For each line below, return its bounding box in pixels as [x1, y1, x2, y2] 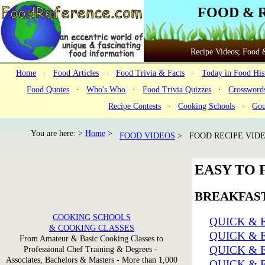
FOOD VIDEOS [119, 131, 175, 140]
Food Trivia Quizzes [143, 85, 212, 94]
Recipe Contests [108, 102, 161, 111]
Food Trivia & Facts [116, 69, 185, 77]
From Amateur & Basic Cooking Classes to [20, 234, 164, 243]
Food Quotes [27, 85, 70, 94]
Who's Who [86, 85, 126, 94]
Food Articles [53, 69, 99, 77]
